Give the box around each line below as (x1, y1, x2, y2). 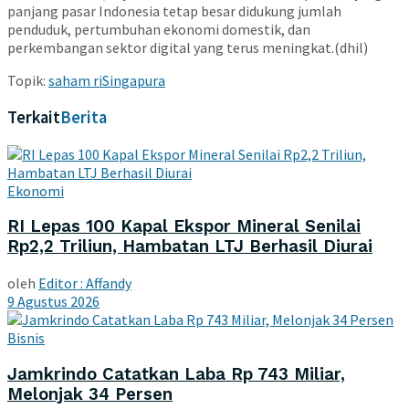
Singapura (102, 71, 165, 90)
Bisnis (7, 329, 45, 348)
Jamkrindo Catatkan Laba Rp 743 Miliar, (7, 363, 345, 384)
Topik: (7, 71, 46, 90)
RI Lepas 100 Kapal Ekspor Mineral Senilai (7, 216, 361, 237)
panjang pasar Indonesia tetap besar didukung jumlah (7, 2, 341, 21)
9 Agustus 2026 (7, 292, 100, 311)
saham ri (48, 71, 102, 90)
